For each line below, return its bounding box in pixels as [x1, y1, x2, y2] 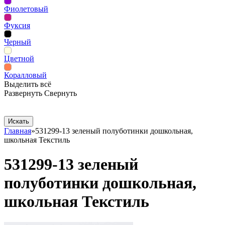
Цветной [4, 54, 34, 63]
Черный [4, 38, 31, 46]
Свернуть [44, 89, 77, 97]
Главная [4, 127, 31, 135]
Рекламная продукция [4, 107, 79, 116]
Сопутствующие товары [4, 98, 87, 106]
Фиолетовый [4, 5, 48, 13]
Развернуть [4, 89, 42, 97]
